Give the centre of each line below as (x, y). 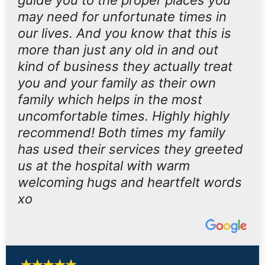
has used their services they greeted (130, 149)
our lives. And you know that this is (125, 33)
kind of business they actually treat (125, 66)
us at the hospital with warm (104, 166)
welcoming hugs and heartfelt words (130, 182)
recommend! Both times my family (122, 132)
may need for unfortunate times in (122, 17)
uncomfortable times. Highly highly (124, 116)
